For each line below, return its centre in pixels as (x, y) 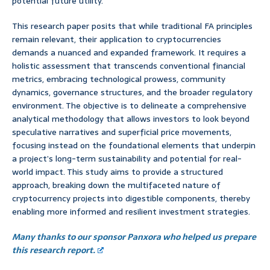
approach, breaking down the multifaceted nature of (116, 185)
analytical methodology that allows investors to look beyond (131, 119)
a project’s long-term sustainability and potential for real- (127, 159)
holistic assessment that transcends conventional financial (129, 66)
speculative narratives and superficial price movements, (122, 132)
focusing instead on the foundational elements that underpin (134, 146)
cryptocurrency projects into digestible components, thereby (131, 199)
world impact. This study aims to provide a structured (118, 172)
